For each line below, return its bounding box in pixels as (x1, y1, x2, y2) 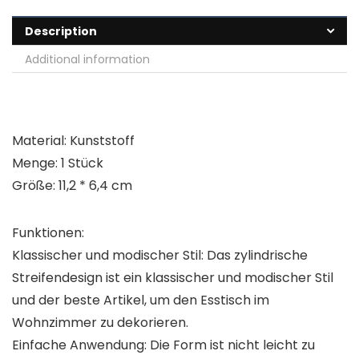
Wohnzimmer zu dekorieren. (12, 313, 188, 333)
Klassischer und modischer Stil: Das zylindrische (12, 246, 308, 265)
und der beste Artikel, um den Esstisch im (12, 291, 269, 310)
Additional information (25, 51, 150, 68)
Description (25, 23, 97, 40)
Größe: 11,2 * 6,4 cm (12, 176, 132, 196)
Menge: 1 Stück (12, 154, 103, 173)
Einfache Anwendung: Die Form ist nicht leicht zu (12, 336, 315, 355)
